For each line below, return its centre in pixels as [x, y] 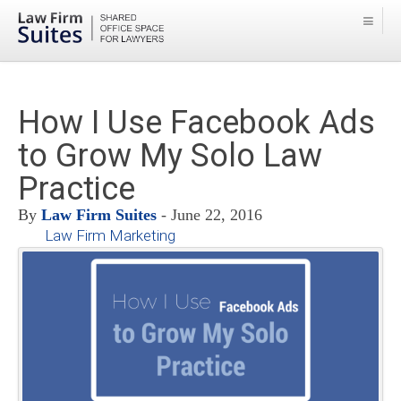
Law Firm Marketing [110, 236]
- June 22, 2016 [209, 215]
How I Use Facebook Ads [196, 123]
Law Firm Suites [99, 215]
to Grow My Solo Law [170, 156]
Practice [77, 189]
